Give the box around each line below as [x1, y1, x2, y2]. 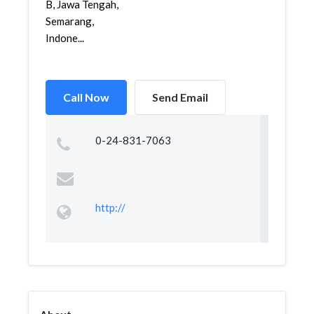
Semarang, [46, 15, 94, 27]
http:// [95, 201, 125, 214]
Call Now [63, 90, 109, 104]
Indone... [46, 32, 84, 44]
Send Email [152, 90, 208, 104]
